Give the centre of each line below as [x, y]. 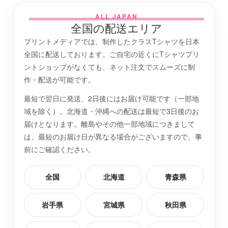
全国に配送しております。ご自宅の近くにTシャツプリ [112, 54]
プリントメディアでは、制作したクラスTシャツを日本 [112, 41]
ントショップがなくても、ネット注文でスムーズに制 [109, 66]
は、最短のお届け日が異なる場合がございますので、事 [113, 136]
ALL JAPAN [117, 16]
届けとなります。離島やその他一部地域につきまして [109, 123]
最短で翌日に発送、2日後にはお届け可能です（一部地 [111, 98]
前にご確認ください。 [60, 149]
